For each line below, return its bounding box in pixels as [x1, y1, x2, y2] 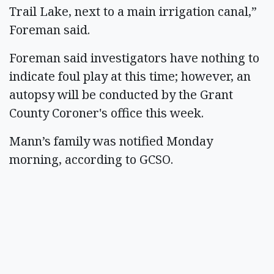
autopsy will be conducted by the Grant [9, 86, 233, 103]
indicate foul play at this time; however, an [9, 68, 251, 84]
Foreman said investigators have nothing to [9, 50, 259, 66]
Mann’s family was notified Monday [9, 133, 213, 149]
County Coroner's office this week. [9, 105, 210, 121]
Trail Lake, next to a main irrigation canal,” [9, 3, 257, 20]
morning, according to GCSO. [9, 151, 179, 168]
